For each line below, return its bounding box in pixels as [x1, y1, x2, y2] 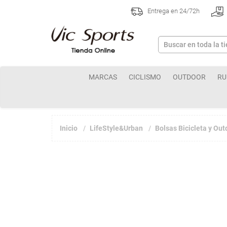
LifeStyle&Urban [90, 124, 143, 132]
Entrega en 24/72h [145, 7, 200, 15]
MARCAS [89, 73, 117, 81]
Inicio [60, 124, 78, 132]
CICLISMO [129, 73, 161, 81]
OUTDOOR [173, 73, 206, 81]
